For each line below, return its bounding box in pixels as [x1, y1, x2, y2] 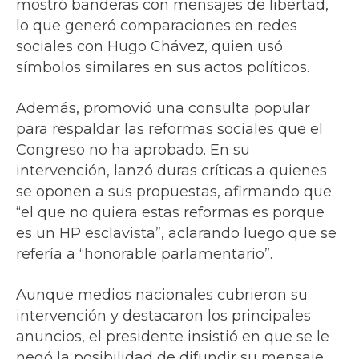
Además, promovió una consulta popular [16, 99, 310, 117]
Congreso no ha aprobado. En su [16, 140, 250, 159]
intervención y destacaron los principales [16, 306, 311, 325]
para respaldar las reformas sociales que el [16, 119, 323, 138]
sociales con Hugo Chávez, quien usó [16, 37, 283, 55]
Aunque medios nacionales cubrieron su [16, 285, 308, 304]
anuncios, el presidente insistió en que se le [16, 327, 329, 345]
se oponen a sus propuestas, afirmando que [16, 182, 332, 200]
